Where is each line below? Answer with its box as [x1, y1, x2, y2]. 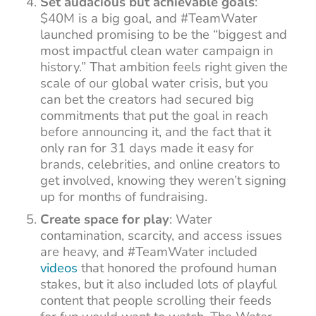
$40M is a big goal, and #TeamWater [40, 8, 258, 27]
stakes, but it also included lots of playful [40, 275, 277, 293]
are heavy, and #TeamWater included [40, 243, 258, 261]
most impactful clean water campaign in [40, 41, 274, 59]
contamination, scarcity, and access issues [40, 226, 283, 245]
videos [40, 259, 78, 277]
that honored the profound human [78, 259, 277, 277]
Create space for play [40, 210, 170, 229]
